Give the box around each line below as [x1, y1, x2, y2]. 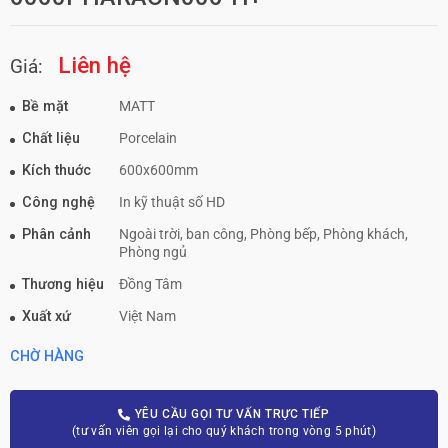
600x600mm [119, 161, 199, 179]
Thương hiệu [22, 275, 105, 293]
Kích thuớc [22, 161, 92, 179]
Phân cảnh [22, 225, 92, 243]
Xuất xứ [22, 307, 72, 325]
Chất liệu [22, 129, 81, 147]
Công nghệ [22, 193, 96, 211]
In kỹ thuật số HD [119, 193, 226, 211]
